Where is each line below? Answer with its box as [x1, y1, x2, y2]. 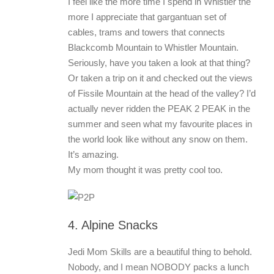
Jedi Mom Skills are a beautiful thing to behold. [68, 246, 252, 257]
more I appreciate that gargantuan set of [68, 12, 226, 22]
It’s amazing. [68, 149, 119, 160]
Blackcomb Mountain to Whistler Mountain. [68, 42, 239, 53]
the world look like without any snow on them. [68, 134, 248, 144]
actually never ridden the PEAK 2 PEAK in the [68, 103, 250, 114]
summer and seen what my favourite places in [68, 119, 252, 129]
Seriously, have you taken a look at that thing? [68, 57, 250, 68]
